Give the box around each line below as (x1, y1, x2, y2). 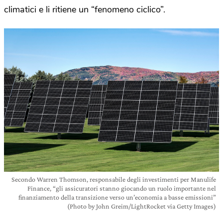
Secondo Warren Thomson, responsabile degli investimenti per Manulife (11, 175, 216, 184)
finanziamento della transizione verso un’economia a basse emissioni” (18, 193, 216, 202)
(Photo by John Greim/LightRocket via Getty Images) (67, 202, 216, 211)
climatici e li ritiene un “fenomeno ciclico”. (4, 3, 165, 16)
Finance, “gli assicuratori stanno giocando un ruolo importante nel (27, 184, 216, 193)
